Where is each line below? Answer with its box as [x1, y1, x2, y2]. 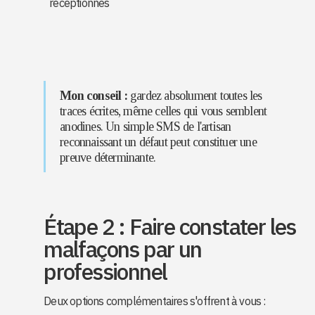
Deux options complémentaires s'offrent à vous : [44, 294, 266, 308]
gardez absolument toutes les [127, 89, 262, 103]
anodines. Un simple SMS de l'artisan [60, 120, 231, 134]
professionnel [44, 257, 167, 286]
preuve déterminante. [60, 150, 156, 165]
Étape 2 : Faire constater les [44, 212, 296, 241]
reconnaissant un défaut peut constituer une [60, 135, 257, 149]
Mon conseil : [60, 89, 127, 103]
